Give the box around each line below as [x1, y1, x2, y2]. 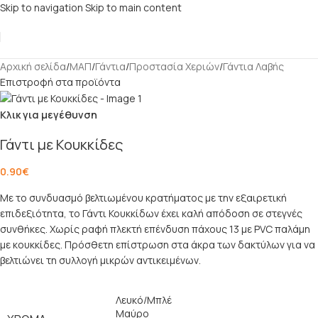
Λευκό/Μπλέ [116, 293, 172, 307]
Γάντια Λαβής [223, 60, 284, 73]
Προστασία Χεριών [129, 60, 219, 73]
